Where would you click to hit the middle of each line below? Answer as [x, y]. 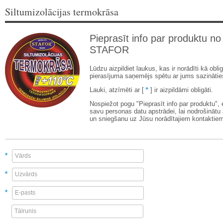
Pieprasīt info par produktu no [155, 38]
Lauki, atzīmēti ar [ [117, 90]
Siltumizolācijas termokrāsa [62, 12]
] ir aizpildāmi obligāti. [182, 90]
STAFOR [109, 50]
